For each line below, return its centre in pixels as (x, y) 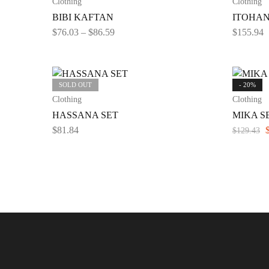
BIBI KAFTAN (83, 17)
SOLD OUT (75, 85)
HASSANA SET (85, 115)
